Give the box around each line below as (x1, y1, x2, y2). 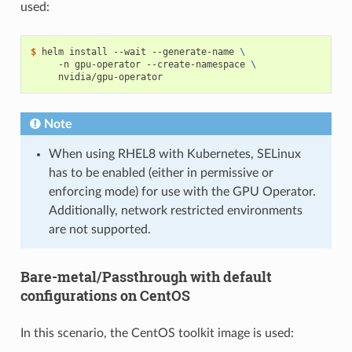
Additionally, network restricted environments (48, 204, 302, 218)
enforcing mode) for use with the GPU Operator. (48, 185, 316, 199)
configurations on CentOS (20, 286, 190, 306)
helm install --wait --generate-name (41, 46, 240, 58)
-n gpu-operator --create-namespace (30, 59, 251, 71)
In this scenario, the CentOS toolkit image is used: (20, 327, 294, 340)
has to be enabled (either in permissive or (48, 167, 273, 180)
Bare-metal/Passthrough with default (20, 267, 272, 287)
